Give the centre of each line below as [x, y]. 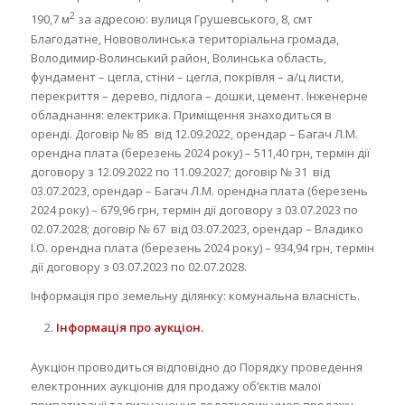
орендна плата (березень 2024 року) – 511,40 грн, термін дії [200, 152]
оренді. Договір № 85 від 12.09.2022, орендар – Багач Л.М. [194, 133]
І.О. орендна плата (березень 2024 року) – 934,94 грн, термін [202, 247]
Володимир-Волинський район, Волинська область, [178, 57]
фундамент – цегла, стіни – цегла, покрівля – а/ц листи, [187, 76]
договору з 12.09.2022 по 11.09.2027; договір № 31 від [180, 171]
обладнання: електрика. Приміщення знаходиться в [181, 114]
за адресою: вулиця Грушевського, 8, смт [193, 19]
